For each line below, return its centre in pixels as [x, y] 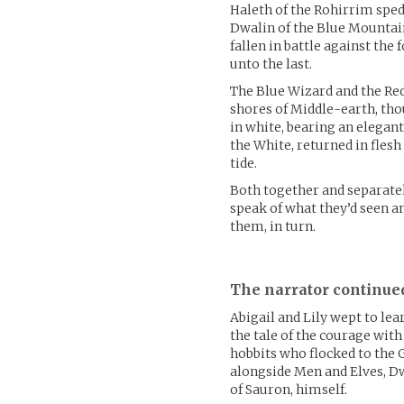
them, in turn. [273, 226]
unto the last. [271, 64]
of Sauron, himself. [289, 389]
